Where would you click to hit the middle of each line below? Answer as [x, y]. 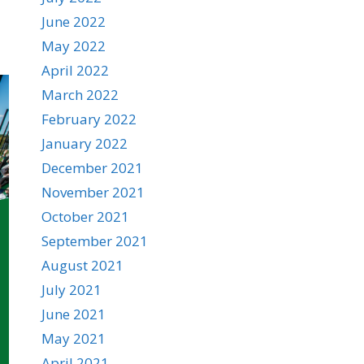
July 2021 [71, 290]
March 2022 [80, 95]
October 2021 [85, 217]
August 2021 [82, 265]
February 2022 [89, 119]
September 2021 [95, 241]
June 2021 [74, 314]
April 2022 [75, 70]
